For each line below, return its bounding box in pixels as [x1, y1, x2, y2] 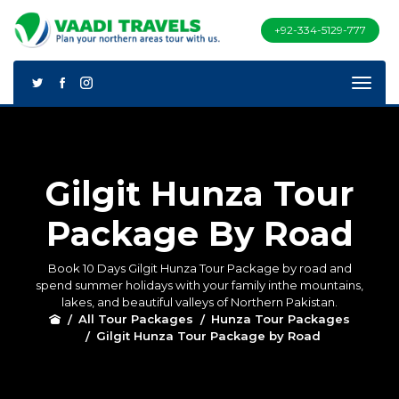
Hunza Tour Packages [211, 312, 350, 326]
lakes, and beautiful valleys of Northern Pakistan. [61, 295, 338, 309]
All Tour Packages [78, 312, 193, 326]
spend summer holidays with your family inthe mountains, [36, 278, 363, 292]
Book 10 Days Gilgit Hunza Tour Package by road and [47, 261, 352, 275]
